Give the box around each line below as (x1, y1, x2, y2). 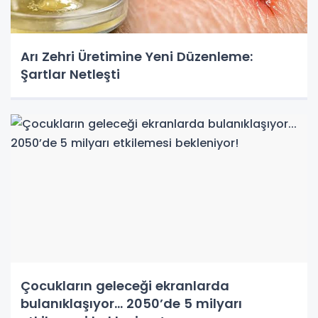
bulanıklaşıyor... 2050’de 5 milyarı (21, 294, 242, 312)
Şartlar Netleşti (21, 65, 120, 83)
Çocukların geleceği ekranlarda (21, 276, 229, 295)
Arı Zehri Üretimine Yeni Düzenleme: (21, 47, 253, 65)
